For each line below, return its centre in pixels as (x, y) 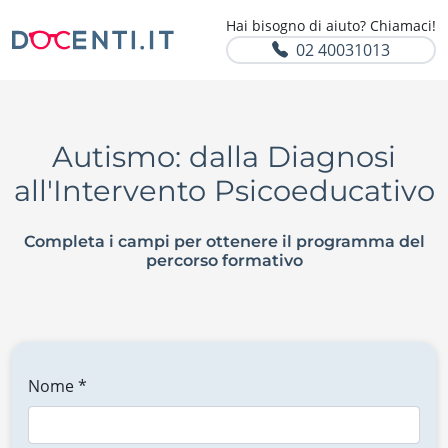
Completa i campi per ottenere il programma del (224, 241)
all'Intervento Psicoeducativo (224, 190)
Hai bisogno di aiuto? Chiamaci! (331, 25)
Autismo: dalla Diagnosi (224, 156)
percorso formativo (224, 260)
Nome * (57, 386)
